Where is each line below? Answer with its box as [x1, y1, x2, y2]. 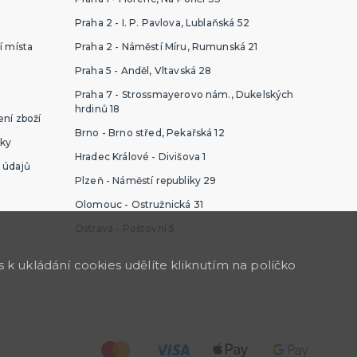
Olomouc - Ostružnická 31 [74, 198, 203, 210]
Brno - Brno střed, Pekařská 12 [74, 126, 225, 139]
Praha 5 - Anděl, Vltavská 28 [74, 64, 212, 76]
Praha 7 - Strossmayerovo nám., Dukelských [74, 88, 294, 100]
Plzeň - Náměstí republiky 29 [74, 174, 217, 186]
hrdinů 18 [74, 102, 120, 115]
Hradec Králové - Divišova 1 [74, 150, 206, 163]
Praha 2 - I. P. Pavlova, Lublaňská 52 [74, 16, 249, 29]
